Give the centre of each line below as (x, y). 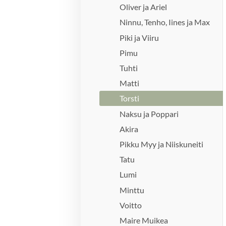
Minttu (132, 190)
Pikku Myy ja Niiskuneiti (162, 144)
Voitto (131, 205)
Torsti (130, 98)
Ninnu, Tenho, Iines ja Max (165, 22)
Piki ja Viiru (139, 37)
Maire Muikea (144, 220)
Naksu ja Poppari (149, 114)
